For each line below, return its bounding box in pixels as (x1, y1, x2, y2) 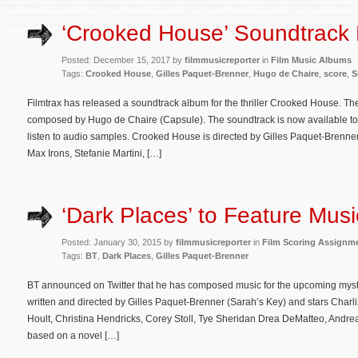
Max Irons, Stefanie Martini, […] (27, 147, 161, 159)
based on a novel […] (27, 330, 119, 342)
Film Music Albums (271, 54, 352, 65)
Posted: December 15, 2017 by (62, 54, 185, 65)
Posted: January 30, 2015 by (62, 237, 176, 248)
